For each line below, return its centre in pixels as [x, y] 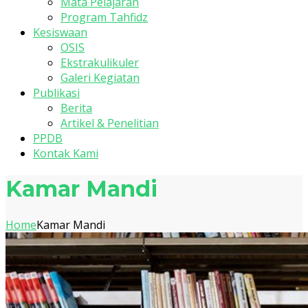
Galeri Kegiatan [100, 78]
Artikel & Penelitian [110, 123]
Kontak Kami [66, 153]
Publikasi [56, 93]
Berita [76, 108]
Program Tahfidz [104, 17]
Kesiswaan [60, 32]
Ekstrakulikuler [100, 63]
